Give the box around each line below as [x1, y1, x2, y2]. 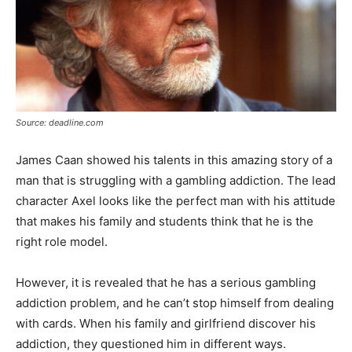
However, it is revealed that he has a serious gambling [16, 274, 316, 290]
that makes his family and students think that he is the [16, 213, 313, 229]
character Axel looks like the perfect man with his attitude [16, 192, 335, 208]
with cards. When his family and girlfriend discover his [16, 315, 316, 331]
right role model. [16, 233, 108, 249]
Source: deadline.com [16, 116, 104, 128]
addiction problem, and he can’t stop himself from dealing [16, 295, 334, 310]
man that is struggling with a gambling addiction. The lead [16, 172, 335, 188]
